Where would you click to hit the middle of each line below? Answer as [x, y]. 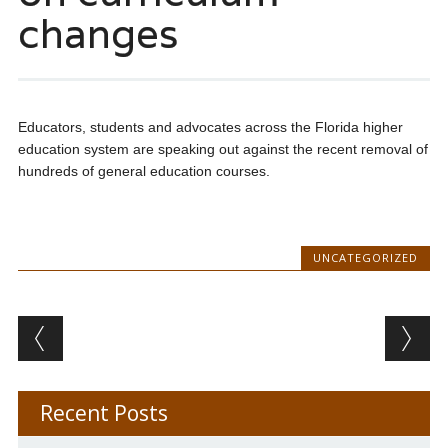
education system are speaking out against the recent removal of [222, 149]
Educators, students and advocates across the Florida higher [210, 127]
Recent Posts [103, 413]
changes [97, 33]
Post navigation [146, 332]
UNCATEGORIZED [366, 258]
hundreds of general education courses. [143, 171]
